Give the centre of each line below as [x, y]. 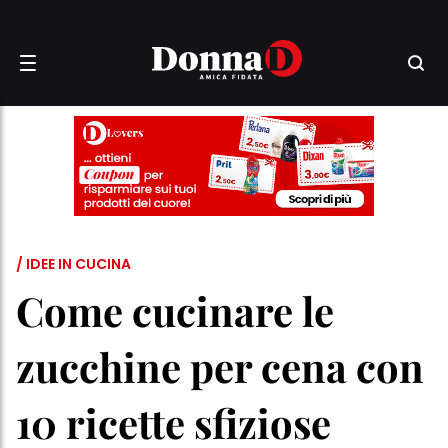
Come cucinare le [175, 310]
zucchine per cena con [220, 366]
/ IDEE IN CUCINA [73, 264]
